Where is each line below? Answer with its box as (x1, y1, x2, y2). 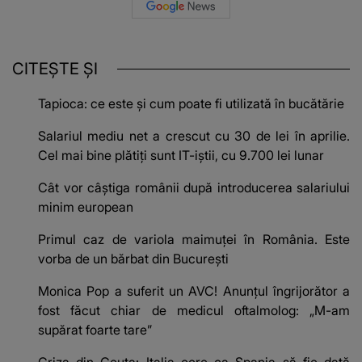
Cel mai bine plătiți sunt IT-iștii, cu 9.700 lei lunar (38, 147, 324, 164)
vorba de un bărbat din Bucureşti (38, 250, 229, 267)
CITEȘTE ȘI (12, 59, 98, 79)
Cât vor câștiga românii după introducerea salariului (38, 179, 350, 196)
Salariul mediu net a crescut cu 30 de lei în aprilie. (38, 128, 350, 145)
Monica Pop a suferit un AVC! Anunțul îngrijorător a (38, 283, 350, 300)
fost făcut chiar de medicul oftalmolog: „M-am (38, 302, 350, 319)
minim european (38, 199, 133, 216)
